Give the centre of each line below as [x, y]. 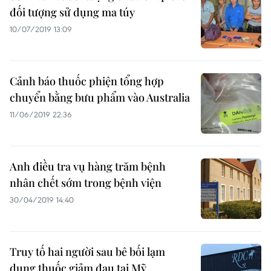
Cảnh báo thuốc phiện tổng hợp [87, 81]
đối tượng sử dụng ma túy [72, 12]
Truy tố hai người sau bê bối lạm [87, 252]
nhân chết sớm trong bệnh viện [86, 183]
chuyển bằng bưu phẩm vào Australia [100, 97]
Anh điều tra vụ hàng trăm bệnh [88, 166]
